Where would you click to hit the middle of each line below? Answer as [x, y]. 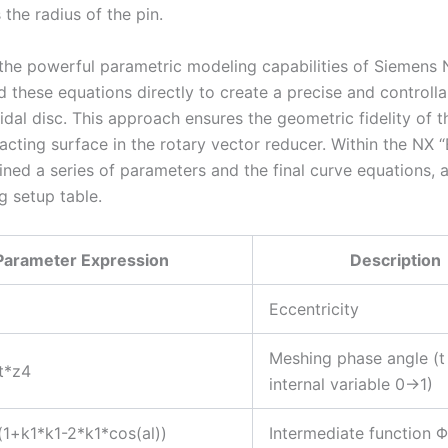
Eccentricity [314, 308]
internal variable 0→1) [351, 383]
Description [395, 259]
